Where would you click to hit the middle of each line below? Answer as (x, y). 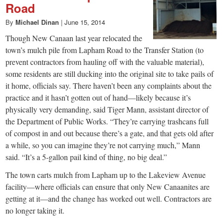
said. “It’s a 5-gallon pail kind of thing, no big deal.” (86, 157)
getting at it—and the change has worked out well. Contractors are (109, 198)
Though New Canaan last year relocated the (74, 38)
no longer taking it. (35, 210)
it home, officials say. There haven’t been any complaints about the (109, 85)
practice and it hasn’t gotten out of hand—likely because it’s (98, 97)
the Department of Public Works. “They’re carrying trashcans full (107, 121)
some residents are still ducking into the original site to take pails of (110, 74)
